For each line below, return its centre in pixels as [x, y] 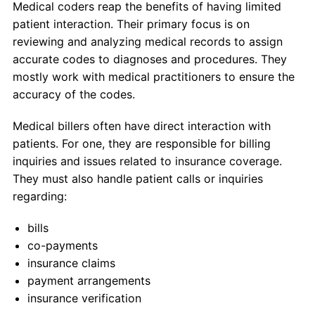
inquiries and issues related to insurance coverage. [147, 161]
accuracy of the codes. [73, 95]
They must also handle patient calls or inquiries [137, 179]
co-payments [62, 246]
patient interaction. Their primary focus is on [131, 24]
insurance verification [84, 298]
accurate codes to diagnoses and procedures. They [149, 59]
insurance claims [71, 263]
